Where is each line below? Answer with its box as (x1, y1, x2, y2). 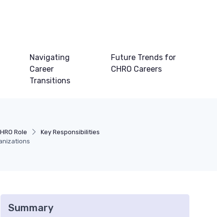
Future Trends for (111, 53, 176, 62)
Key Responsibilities (40, 128, 100, 136)
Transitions (30, 76, 71, 86)
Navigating (30, 53, 70, 62)
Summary (8, 202, 53, 214)
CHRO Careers (111, 64, 162, 74)
